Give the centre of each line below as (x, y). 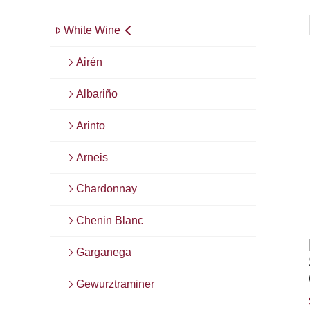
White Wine (92, 30)
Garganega (103, 252)
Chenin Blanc (109, 221)
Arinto (90, 125)
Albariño (97, 93)
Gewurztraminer (115, 284)
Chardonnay (106, 189)
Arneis (92, 157)
